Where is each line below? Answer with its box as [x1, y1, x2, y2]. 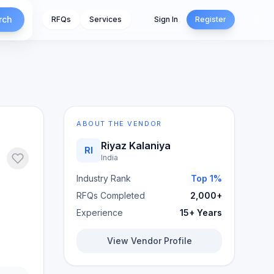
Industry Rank [76, 173, 131, 183]
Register [195, 15, 226, 24]
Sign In [154, 15, 178, 24]
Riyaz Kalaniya [101, 139, 171, 152]
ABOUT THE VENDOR [76, 119, 162, 128]
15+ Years [180, 207, 222, 218]
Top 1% [191, 173, 222, 183]
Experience [76, 207, 123, 218]
